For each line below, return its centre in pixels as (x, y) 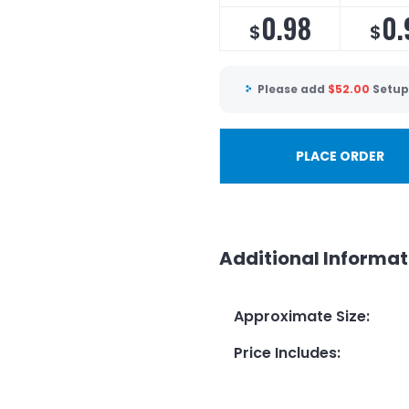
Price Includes (285, 352)
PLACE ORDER (340, 156)
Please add (293, 89)
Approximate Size (300, 316)
